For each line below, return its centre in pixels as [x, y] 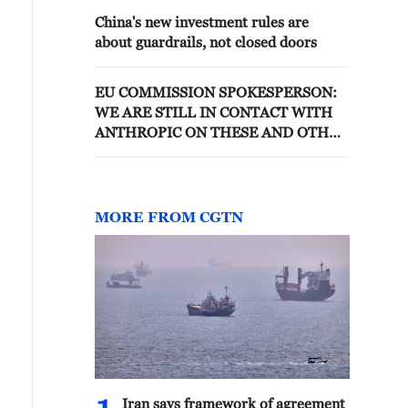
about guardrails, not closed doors [206, 42]
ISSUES [120, 152]
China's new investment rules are [202, 22]
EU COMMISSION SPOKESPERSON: [216, 92]
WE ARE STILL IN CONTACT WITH [214, 112]
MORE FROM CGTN [169, 217]
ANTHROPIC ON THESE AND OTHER [221, 132]
